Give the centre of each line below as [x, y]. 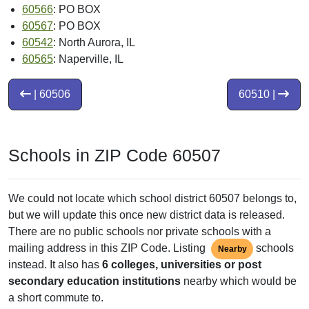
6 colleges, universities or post [182, 265]
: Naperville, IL [88, 59]
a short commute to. [56, 298]
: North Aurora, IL [94, 43]
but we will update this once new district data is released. [147, 215]
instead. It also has [55, 265]
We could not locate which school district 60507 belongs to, [152, 199]
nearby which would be [239, 281]
